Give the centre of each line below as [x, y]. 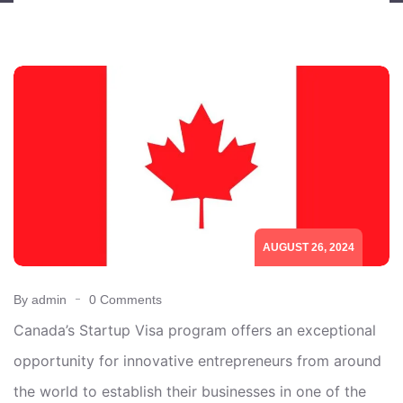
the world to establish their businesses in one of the [190, 391]
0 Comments [125, 299]
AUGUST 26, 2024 [309, 247]
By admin [40, 299]
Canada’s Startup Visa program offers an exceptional [195, 330]
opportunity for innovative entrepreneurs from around [197, 360]
